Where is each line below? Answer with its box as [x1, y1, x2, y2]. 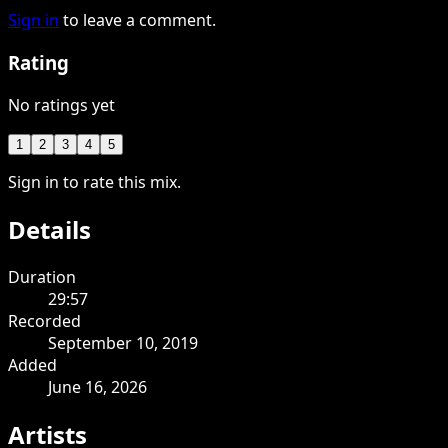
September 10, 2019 [48, 331, 198, 354]
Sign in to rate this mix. [8, 170, 181, 193]
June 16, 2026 [48, 375, 147, 398]
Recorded [8, 309, 81, 332]
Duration [8, 265, 76, 288]
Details [8, 212, 91, 246]
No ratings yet [8, 93, 115, 116]
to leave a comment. [63, 9, 216, 32]
